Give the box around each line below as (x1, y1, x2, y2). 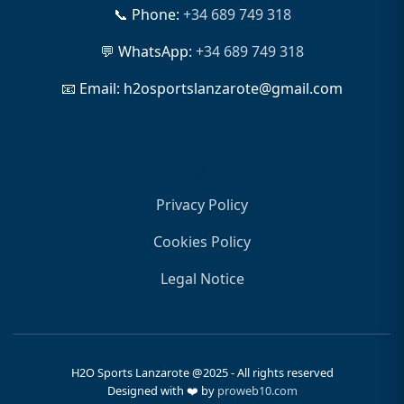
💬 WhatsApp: (100, 41, 196, 62)
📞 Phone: (113, 5, 183, 25)
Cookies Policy (153, 232, 251, 252)
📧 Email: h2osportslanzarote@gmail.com (61, 78, 343, 99)
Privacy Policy (156, 195, 248, 216)
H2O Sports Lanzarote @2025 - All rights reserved (70, 364, 334, 381)
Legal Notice (160, 269, 244, 289)
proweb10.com (216, 382, 298, 399)
